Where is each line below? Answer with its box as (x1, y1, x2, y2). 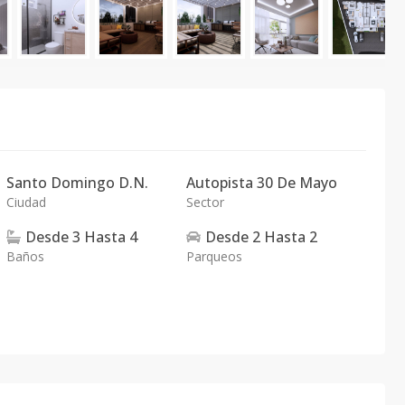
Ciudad (6, 193, 47, 211)
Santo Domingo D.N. (6, 173, 149, 193)
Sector (185, 193, 224, 211)
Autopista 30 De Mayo (185, 173, 337, 193)
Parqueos (185, 248, 242, 265)
